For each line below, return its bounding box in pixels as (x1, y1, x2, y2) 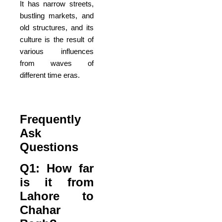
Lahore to (20, 189, 94, 203)
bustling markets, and (20, 11, 94, 20)
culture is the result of (20, 35, 94, 44)
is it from (20, 175, 94, 189)
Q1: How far (20, 161, 94, 175)
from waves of (20, 59, 94, 68)
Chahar (20, 203, 60, 217)
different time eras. (20, 71, 80, 80)
